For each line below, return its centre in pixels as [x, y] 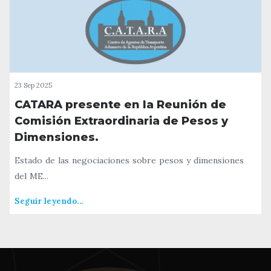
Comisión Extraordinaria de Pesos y [121, 121]
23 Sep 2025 [33, 85]
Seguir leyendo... [49, 201]
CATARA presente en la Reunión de [120, 104]
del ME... [31, 176]
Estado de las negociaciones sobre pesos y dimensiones [129, 160]
